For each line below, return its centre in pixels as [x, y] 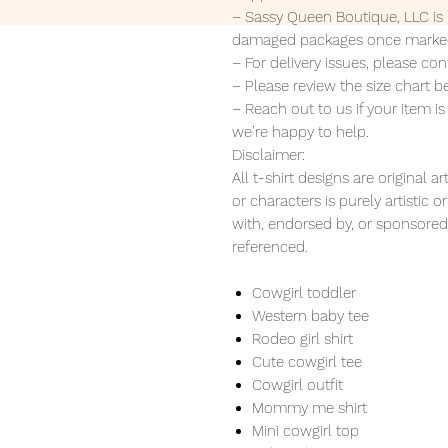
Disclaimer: [268, 155]
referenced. [270, 247]
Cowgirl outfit [297, 385]
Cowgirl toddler [304, 293]
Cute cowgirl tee [307, 362]
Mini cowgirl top [305, 431]
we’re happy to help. [300, 132]
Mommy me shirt [309, 408]
